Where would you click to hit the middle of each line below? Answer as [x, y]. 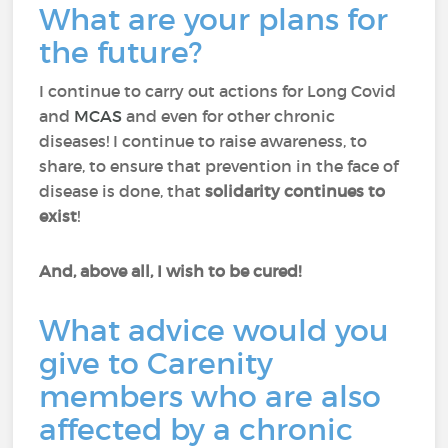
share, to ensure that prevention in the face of [219, 166]
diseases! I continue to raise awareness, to [203, 141]
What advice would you [214, 330]
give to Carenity [156, 363]
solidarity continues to [295, 191]
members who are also [210, 396]
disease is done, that [122, 191]
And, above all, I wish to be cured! [172, 271]
